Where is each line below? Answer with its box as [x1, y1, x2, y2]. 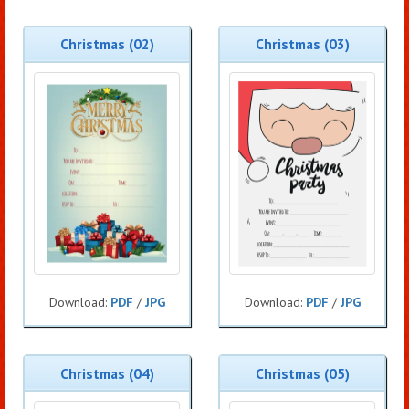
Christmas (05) [255, 363, 350, 383]
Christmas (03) [255, 35, 350, 54]
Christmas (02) [59, 35, 154, 54]
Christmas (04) [59, 363, 154, 383]
